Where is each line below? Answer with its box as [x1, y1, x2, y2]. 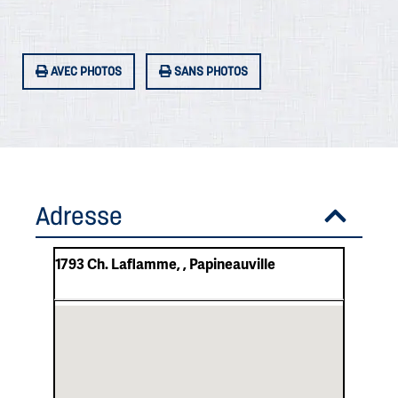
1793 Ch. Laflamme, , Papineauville [55, 252, 275, 274]
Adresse [36, 199, 123, 232]
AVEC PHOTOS [48, 62, 122, 79]
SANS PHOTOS [171, 62, 248, 79]
